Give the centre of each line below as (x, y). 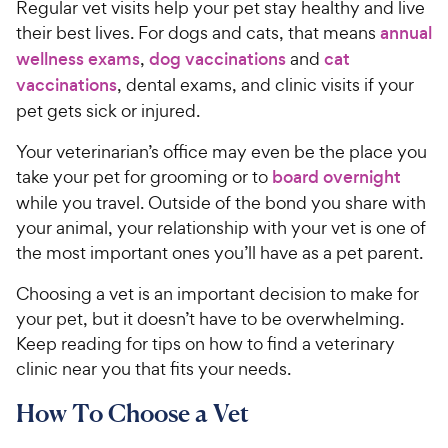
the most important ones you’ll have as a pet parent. (219, 252)
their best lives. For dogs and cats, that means (198, 32)
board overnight (336, 176)
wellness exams (78, 58)
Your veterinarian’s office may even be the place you (221, 151)
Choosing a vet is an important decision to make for (217, 293)
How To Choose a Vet (132, 412)
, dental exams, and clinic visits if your (265, 84)
